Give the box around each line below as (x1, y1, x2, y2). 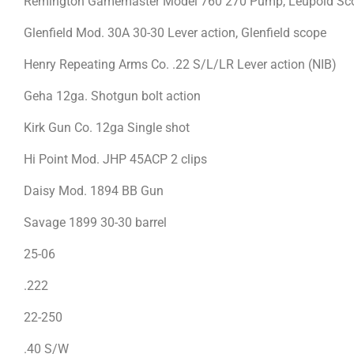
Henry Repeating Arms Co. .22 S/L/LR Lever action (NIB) (24, 56, 337, 72)
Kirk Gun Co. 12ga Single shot (24, 119, 193, 135)
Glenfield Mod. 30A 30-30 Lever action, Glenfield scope (24, 24, 330, 40)
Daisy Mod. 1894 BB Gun (24, 183, 164, 198)
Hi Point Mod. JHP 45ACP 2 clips (24, 151, 207, 167)
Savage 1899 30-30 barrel (24, 214, 170, 230)
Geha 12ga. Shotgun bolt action (24, 88, 201, 104)
